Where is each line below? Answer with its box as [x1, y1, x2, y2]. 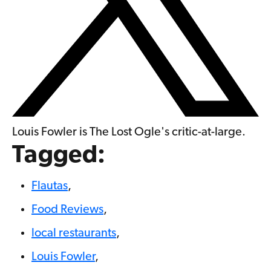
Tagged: [12, 144, 106, 169]
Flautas [31, 180, 68, 193]
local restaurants [31, 227, 116, 240]
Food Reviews [31, 204, 103, 217]
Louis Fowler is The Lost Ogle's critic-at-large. [12, 126, 246, 139]
